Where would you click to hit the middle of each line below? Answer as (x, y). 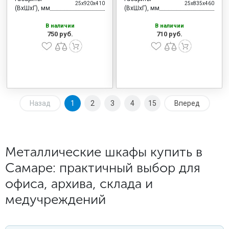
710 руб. (169, 34)
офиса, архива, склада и (79, 184)
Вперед (187, 103)
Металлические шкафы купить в (104, 152)
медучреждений (55, 200)
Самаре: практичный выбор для (103, 168)
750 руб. (60, 34)
